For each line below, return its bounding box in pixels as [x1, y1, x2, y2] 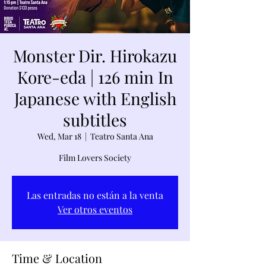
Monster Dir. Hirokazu [13, 45, 177, 66]
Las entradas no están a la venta [27, 189, 163, 201]
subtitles [63, 109, 127, 131]
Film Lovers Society [59, 152, 131, 163]
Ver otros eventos [58, 203, 132, 216]
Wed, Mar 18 [37, 131, 81, 142]
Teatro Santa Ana [90, 131, 153, 142]
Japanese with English [14, 87, 176, 109]
